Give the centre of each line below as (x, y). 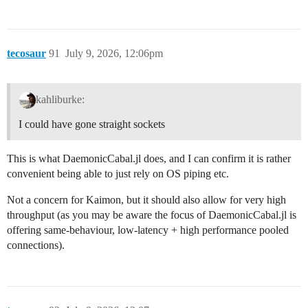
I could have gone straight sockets (92, 124)
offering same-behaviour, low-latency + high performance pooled (148, 230)
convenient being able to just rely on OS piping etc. (118, 173)
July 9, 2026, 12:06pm (114, 53)
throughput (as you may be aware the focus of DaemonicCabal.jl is (152, 214)
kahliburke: (60, 99)
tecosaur (26, 53)
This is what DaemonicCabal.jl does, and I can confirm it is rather (149, 158)
